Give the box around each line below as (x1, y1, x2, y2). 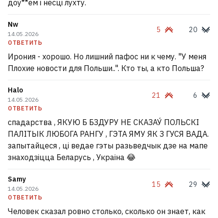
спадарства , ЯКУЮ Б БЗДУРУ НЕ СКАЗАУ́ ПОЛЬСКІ (8, 117, 199, 127)
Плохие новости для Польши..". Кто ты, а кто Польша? (8, 63, 204, 73)
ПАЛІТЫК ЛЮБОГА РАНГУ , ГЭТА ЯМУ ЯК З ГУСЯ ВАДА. (8, 129, 209, 139)
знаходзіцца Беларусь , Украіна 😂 (8, 152, 136, 162)
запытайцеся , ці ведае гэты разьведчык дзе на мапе (8, 141, 208, 150)
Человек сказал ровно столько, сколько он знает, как (8, 206, 205, 216)
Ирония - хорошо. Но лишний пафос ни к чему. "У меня (8, 52, 206, 61)
